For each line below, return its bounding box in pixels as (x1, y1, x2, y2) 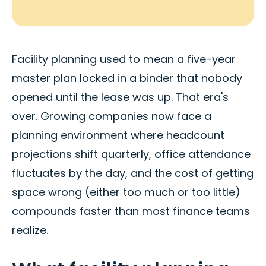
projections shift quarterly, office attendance (12, 147, 251, 162)
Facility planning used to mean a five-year (12, 52, 236, 67)
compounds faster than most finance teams (12, 204, 250, 219)
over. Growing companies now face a (12, 109, 211, 124)
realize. (12, 223, 48, 238)
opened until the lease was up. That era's (12, 90, 229, 105)
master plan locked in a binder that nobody (12, 71, 242, 86)
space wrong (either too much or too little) (12, 185, 240, 200)
